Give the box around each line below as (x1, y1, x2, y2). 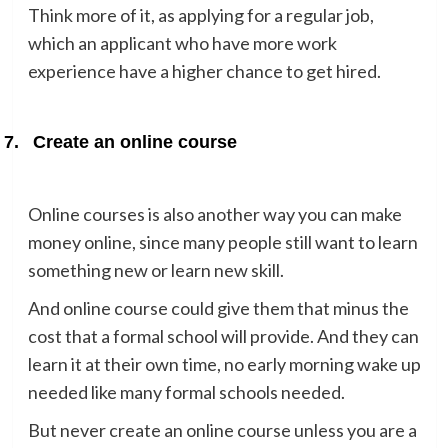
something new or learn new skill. (27, 258, 284, 281)
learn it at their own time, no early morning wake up (27, 352, 421, 375)
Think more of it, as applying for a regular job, (27, 3, 374, 26)
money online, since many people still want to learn (27, 230, 418, 253)
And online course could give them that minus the (27, 296, 409, 319)
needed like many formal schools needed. (27, 380, 345, 403)
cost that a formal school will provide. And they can (27, 324, 419, 347)
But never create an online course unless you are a (27, 418, 417, 441)
